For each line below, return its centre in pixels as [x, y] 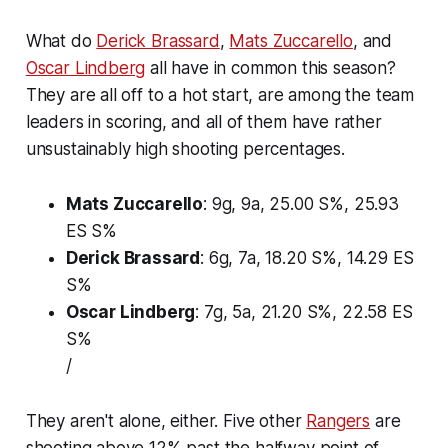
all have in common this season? [270, 67]
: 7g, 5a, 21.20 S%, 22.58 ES [304, 311]
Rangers [338, 420]
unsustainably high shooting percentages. [185, 148]
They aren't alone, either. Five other [166, 420]
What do [61, 40]
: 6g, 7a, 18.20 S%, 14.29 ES [307, 257]
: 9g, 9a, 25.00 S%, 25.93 [301, 203]
